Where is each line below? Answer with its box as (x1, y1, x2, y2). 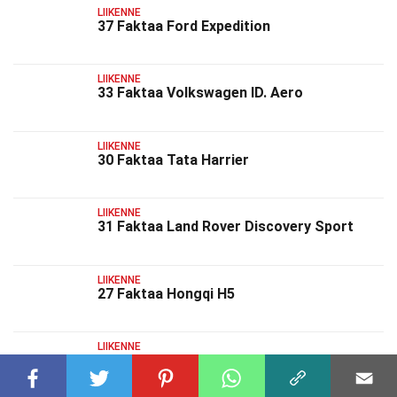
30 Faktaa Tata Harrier (97, 151, 249, 168)
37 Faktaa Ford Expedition (97, 18, 270, 35)
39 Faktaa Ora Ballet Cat (97, 351, 261, 369)
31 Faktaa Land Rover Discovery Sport (97, 218, 354, 236)
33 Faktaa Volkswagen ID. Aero (97, 84, 303, 102)
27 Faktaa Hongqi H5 (97, 284, 235, 302)
